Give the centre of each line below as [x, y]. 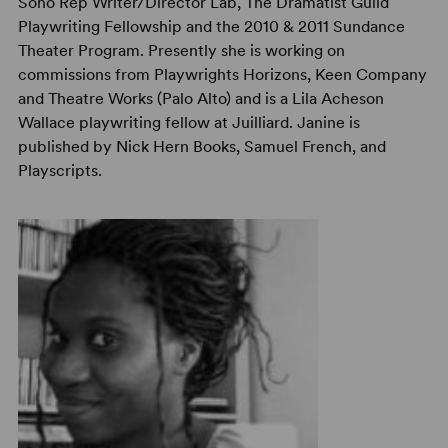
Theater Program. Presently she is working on [181, 50]
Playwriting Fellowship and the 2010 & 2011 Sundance [211, 26]
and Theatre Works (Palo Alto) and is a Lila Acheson [200, 98]
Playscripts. [59, 170]
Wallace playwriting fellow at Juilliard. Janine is [188, 122]
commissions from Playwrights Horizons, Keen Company [222, 74]
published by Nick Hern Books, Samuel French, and [201, 146]
